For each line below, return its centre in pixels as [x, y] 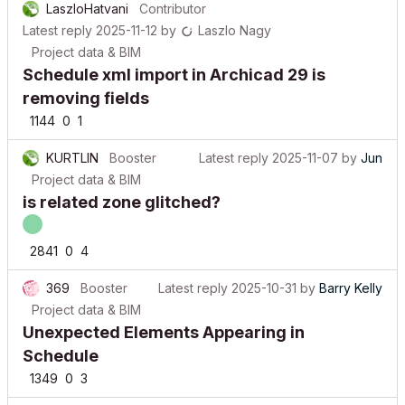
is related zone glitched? [122, 188]
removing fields [86, 85]
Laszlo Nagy [235, 17]
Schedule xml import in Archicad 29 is [174, 61]
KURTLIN [72, 144]
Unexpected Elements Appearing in [164, 319]
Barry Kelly [351, 274]
